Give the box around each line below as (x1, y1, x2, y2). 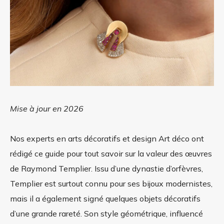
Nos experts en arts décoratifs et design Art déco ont (10, 133, 204, 144)
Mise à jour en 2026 (10, 103, 83, 114)
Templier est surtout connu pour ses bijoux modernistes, (10, 178, 212, 189)
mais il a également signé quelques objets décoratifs (10, 193, 200, 204)
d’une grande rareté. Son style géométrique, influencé (10, 208, 203, 219)
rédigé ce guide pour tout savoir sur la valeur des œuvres (10, 148, 212, 159)
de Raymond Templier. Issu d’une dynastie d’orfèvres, (10, 163, 203, 174)
